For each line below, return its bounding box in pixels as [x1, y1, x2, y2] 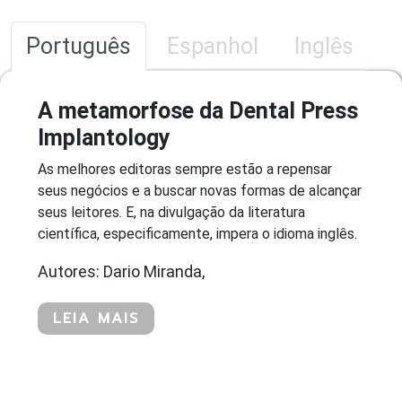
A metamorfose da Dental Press [38, 97, 358, 124]
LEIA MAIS [53, 307, 139, 329]
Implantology [38, 124, 170, 151]
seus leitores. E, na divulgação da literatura [38, 203, 305, 221]
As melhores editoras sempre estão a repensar [38, 160, 332, 178]
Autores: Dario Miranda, [38, 261, 205, 281]
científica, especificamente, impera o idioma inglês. [38, 224, 357, 242]
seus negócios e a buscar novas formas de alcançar [38, 181, 362, 199]
